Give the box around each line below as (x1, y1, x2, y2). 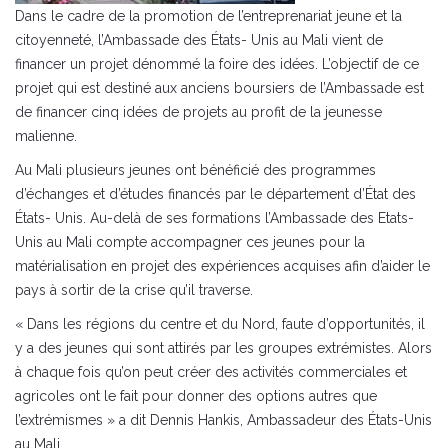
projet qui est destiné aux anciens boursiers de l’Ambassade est (15, 80, 424, 96)
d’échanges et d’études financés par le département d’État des (15, 186, 416, 202)
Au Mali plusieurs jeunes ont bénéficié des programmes (15, 162, 376, 178)
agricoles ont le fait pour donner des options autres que (15, 388, 377, 404)
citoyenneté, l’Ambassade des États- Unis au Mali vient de (15, 32, 383, 48)
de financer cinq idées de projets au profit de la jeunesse (15, 104, 382, 120)
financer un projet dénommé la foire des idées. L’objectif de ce (15, 56, 419, 72)
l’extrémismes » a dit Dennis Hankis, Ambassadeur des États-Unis (15, 412, 432, 428)
